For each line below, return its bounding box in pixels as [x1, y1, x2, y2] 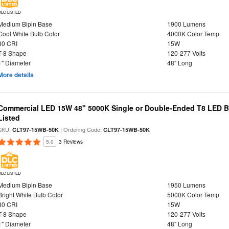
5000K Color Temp [167, 190, 219, 199]
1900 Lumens [167, 19, 205, 28]
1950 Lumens [167, 180, 205, 189]
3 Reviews [59, 138, 83, 145]
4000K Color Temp [167, 29, 219, 38]
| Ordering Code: [59, 125, 104, 133]
